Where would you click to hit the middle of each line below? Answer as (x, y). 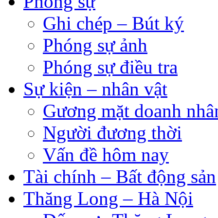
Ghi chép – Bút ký (113, 23)
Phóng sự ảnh (95, 45)
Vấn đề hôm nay (106, 154)
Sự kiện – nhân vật (95, 89)
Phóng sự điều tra (110, 67)
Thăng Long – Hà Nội (108, 198)
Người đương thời (112, 132)
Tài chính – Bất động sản (120, 176)
